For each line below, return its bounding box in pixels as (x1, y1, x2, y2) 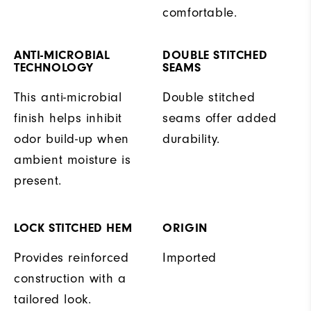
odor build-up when (14, 131, 129, 146)
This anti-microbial (14, 89, 122, 105)
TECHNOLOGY (14, 60, 94, 75)
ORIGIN (162, 220, 208, 235)
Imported (162, 249, 217, 265)
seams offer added (162, 110, 277, 126)
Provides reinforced (14, 249, 129, 265)
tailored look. (14, 291, 92, 307)
